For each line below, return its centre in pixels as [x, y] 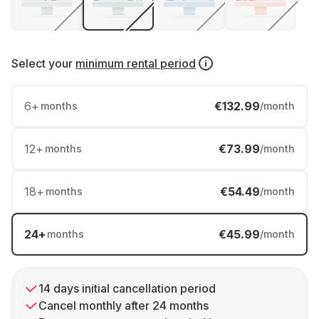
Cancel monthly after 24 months [124, 305]
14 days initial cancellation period [127, 288]
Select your [42, 63]
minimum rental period [136, 63]
